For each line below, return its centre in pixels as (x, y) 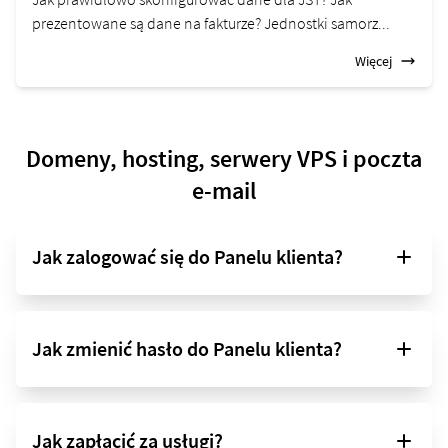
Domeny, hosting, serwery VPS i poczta (224, 159)
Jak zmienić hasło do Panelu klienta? (187, 349)
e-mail (224, 191)
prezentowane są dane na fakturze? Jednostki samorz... (211, 23)
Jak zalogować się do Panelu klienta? (187, 257)
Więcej (373, 61)
